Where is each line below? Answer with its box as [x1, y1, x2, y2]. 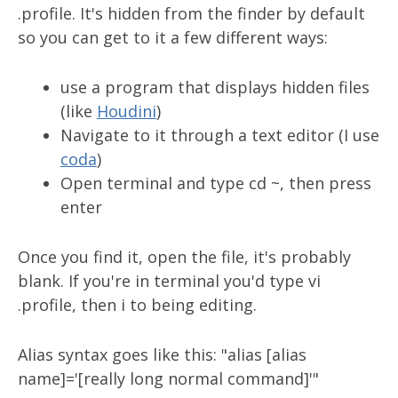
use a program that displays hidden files [60, 76, 370, 98]
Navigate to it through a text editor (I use [60, 124, 379, 146]
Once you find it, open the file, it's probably [18, 246, 351, 267]
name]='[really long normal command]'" [18, 368, 319, 389]
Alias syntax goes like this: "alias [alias [18, 344, 306, 365]
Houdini [97, 100, 156, 122]
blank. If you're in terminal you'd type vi [18, 270, 321, 291]
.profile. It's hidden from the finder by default [18, 3, 365, 24]
